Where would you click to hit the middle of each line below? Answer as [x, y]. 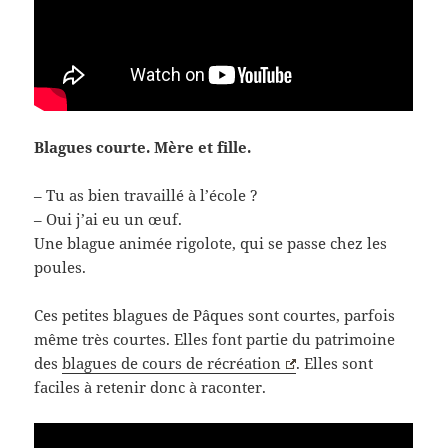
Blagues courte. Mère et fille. [143, 146]
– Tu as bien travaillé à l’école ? [146, 194]
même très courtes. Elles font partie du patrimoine [215, 338]
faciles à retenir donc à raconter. [150, 386]
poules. [60, 266]
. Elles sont [334, 362]
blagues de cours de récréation [172, 362]
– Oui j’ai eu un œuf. [108, 218]
